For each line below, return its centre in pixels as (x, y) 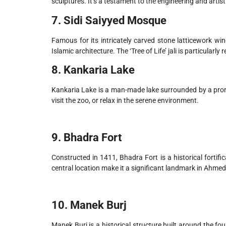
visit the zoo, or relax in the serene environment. (125, 100)
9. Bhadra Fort (87, 137)
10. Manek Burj (89, 205)
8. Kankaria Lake (93, 70)
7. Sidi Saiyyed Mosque (109, 20)
